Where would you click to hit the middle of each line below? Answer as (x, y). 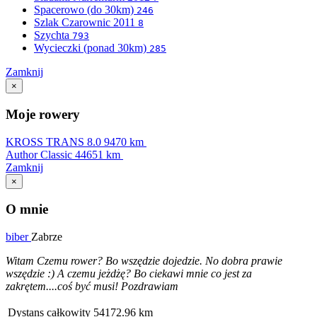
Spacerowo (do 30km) (85, 10)
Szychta (53, 35)
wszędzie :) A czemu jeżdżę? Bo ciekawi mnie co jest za (129, 274)
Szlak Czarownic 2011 (86, 23)
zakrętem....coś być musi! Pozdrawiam (92, 287)
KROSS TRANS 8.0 (55, 142)
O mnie (27, 209)
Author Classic (40, 154)
